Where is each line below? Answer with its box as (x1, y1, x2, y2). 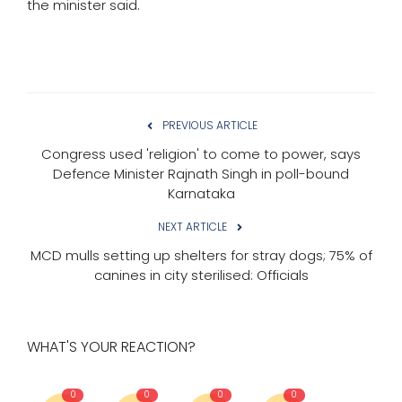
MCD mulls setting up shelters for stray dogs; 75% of (30, 245, 372, 265)
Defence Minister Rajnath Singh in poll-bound (53, 163, 349, 183)
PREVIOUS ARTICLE (162, 117, 258, 133)
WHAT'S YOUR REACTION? (27, 336, 196, 357)
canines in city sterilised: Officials (93, 265, 309, 284)
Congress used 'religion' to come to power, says (41, 144, 361, 163)
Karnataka (167, 183, 235, 203)
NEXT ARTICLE (157, 218, 227, 234)
